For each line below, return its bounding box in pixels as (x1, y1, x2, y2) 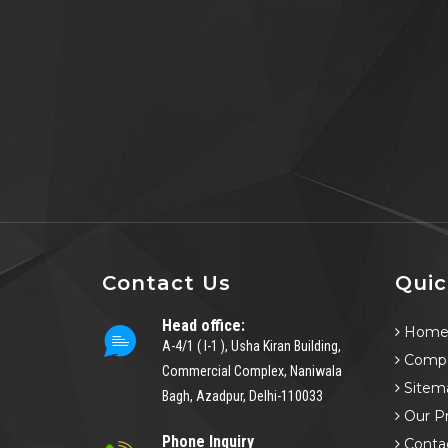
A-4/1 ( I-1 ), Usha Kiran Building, (162, 338, 341, 355)
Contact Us (102, 271, 231, 296)
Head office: (162, 316, 245, 336)
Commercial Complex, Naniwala (162, 363, 342, 380)
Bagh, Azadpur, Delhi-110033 (162, 388, 323, 405)
